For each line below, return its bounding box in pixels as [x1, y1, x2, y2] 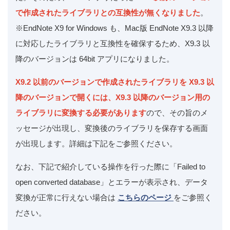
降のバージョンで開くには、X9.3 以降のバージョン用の [15, 92, 210, 102]
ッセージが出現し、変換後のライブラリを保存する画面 [15, 123, 208, 132]
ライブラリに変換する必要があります [15, 108, 146, 117]
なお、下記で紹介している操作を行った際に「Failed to [15, 162, 205, 171]
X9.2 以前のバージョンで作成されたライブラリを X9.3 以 [15, 77, 214, 86]
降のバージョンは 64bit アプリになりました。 [15, 54, 174, 63]
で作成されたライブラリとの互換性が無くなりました [15, 8, 200, 17]
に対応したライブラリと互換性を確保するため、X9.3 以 [15, 39, 210, 48]
